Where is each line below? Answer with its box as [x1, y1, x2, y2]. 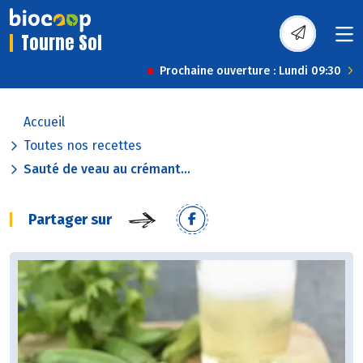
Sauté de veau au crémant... [23, 161, 190, 177]
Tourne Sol [21, 29, 102, 57]
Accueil [23, 114, 65, 130]
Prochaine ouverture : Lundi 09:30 [160, 64, 341, 79]
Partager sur [28, 211, 112, 229]
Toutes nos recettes [23, 138, 142, 154]
